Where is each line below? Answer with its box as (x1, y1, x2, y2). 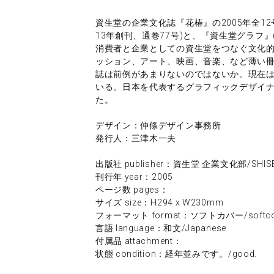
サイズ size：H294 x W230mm (95, 197, 224, 207)
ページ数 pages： (95, 184, 169, 194)
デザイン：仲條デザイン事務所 (95, 120, 221, 130)
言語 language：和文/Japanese (95, 223, 226, 233)
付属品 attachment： (95, 235, 182, 246)
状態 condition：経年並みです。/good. (95, 248, 257, 259)
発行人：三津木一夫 (95, 133, 177, 143)
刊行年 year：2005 (95, 171, 173, 182)
